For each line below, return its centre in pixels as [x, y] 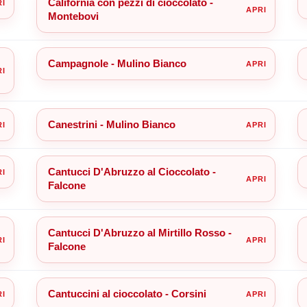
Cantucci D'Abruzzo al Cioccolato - [132, 171]
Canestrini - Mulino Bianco [111, 124]
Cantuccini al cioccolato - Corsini [127, 293]
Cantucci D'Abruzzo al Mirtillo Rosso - [139, 232]
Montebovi [73, 16]
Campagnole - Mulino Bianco [117, 63]
